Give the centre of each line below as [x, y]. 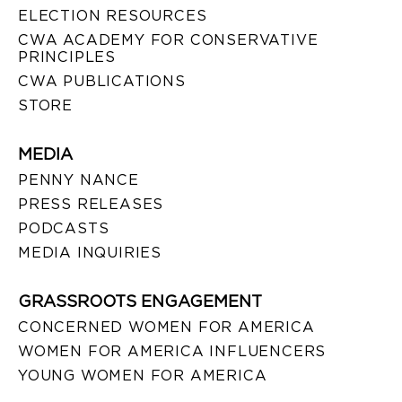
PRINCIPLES [67, 57]
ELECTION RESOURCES [113, 15]
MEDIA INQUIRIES [90, 252]
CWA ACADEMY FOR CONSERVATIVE [168, 39]
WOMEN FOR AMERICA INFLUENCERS [172, 351]
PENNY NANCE [79, 179]
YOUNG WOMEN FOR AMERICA [143, 375]
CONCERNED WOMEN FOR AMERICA [166, 327]
